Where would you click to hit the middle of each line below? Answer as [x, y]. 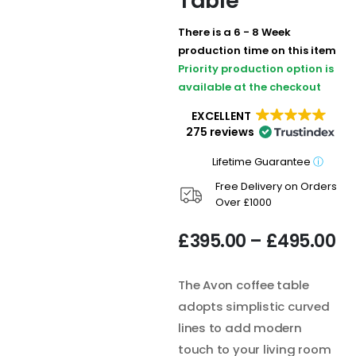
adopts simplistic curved [254, 307]
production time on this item [257, 50]
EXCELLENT [221, 116]
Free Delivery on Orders [277, 186]
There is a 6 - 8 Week [234, 32]
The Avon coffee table [244, 285]
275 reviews [220, 132]
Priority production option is [256, 68]
